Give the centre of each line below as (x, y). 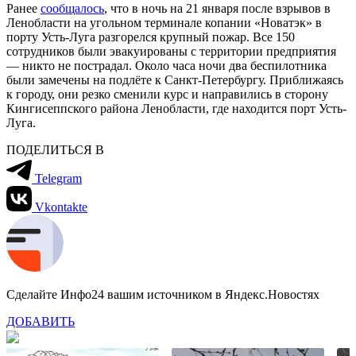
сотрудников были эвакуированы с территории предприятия (171, 51)
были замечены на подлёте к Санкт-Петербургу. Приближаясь (175, 79)
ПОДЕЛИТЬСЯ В (55, 149)
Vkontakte (61, 207)
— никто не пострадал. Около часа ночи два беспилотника (166, 65)
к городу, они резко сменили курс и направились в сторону (167, 94)
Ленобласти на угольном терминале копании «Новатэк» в (164, 22)
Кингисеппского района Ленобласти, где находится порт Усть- (176, 108)
